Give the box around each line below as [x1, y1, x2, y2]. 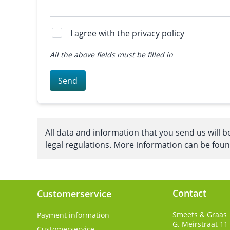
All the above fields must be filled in [50, 50, 173, 60]
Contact [172, 187, 206, 199]
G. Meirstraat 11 [172, 219, 228, 229]
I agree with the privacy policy [70, 28, 184, 39]
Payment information [37, 210, 109, 220]
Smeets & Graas [172, 209, 227, 219]
